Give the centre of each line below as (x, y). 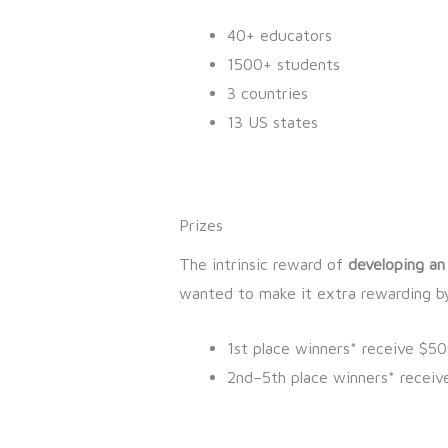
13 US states (272, 122)
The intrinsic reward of (263, 264)
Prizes (200, 225)
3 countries (267, 93)
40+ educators (279, 35)
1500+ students (283, 64)
